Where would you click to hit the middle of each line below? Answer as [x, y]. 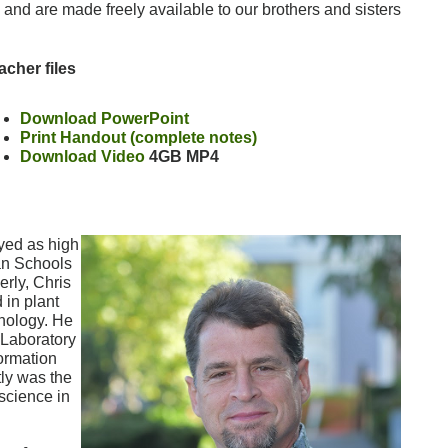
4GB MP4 [183, 157]
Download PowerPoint [104, 119]
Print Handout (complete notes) [138, 138]
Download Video [82, 157]
